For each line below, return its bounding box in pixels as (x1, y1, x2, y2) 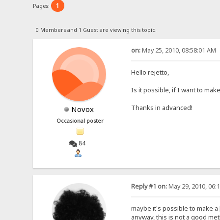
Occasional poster (56, 117, 104, 124)
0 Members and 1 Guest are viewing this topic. (35, 26, 157, 33)
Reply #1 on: (131, 182, 167, 191)
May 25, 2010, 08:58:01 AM (140, 46, 216, 55)
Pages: (33, 1, 52, 9)
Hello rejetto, (131, 67, 169, 77)
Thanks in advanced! (131, 103, 192, 112)
